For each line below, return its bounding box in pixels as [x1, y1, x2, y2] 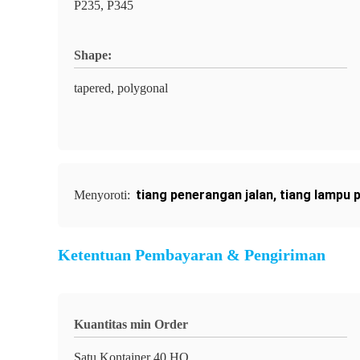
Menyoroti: [74, 188, 133, 202]
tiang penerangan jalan [136, 187, 273, 202]
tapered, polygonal [74, 81, 168, 95]
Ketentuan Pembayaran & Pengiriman [58, 246, 325, 264]
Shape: [74, 48, 112, 62]
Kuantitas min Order [74, 317, 188, 331]
